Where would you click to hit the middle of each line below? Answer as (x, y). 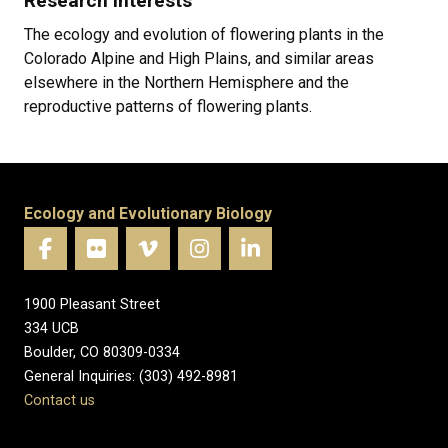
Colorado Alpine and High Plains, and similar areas (199, 58)
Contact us (59, 400)
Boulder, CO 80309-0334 (102, 352)
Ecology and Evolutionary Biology (148, 213)
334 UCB (51, 328)
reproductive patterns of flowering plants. (168, 106)
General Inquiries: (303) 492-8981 (131, 376)
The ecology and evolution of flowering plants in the (204, 34)
